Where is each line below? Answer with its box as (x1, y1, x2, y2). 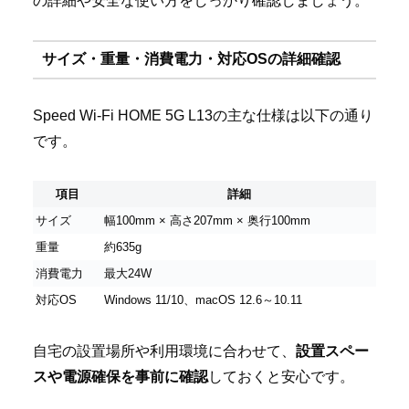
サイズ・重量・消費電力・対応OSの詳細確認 (41, 51, 341, 68)
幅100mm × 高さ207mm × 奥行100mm (104, 213, 310, 227)
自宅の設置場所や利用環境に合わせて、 (33, 343, 296, 360)
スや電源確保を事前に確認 (33, 369, 208, 385)
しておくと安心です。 (208, 369, 354, 385)
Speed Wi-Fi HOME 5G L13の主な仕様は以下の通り (33, 107, 373, 123)
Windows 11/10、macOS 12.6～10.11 (104, 292, 302, 307)
